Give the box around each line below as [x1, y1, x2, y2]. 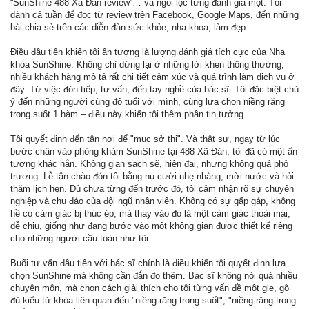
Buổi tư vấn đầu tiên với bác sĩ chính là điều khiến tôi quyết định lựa [10, 258, 286, 268]
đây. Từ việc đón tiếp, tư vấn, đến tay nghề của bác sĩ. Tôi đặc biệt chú [10, 84, 299, 94]
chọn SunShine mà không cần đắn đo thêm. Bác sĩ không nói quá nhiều [10, 270, 297, 281]
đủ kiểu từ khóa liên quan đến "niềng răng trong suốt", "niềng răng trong [10, 295, 296, 306]
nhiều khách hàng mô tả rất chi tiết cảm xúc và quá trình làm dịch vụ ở [10, 72, 295, 82]
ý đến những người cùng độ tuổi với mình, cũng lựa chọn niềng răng [10, 97, 285, 107]
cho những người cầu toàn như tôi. [10, 233, 151, 243]
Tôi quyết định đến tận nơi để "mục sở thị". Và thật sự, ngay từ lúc [10, 134, 280, 144]
